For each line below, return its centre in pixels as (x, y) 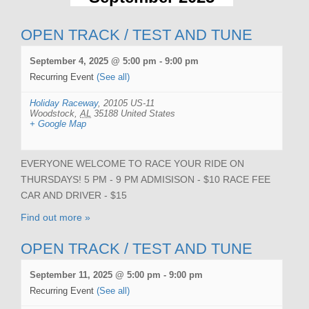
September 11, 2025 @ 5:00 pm (95, 275)
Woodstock (52, 113)
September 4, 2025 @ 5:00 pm (93, 61)
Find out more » (56, 217)
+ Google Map (58, 123)
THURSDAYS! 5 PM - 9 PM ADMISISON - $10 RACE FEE (146, 179)
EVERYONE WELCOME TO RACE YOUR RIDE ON (132, 163)
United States (148, 113)
